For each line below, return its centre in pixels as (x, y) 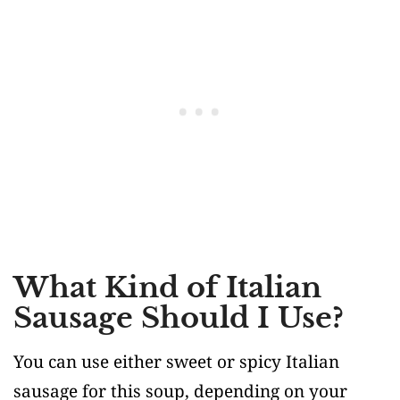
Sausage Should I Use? (179, 317)
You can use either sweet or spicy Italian (176, 361)
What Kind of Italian (167, 287)
